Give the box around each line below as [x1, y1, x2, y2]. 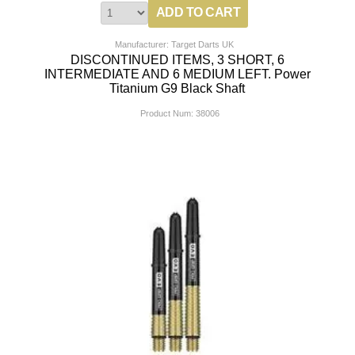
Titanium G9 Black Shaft [109, 82, 246, 96]
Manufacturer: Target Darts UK [115, 40, 235, 50]
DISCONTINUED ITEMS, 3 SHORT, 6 [70, 53, 284, 67]
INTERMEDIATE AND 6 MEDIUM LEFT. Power [44, 67, 311, 82]
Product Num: [139, 109, 193, 119]
